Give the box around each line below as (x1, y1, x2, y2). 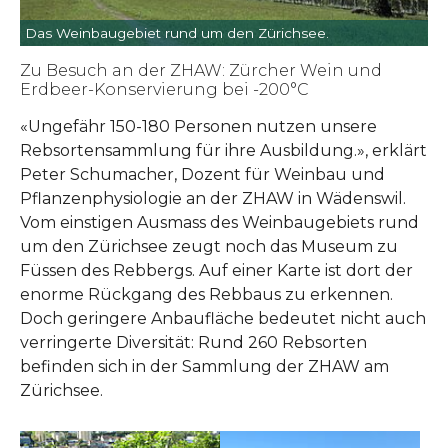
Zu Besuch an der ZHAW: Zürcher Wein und (20, 61, 382, 81)
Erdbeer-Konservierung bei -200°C (20, 80, 309, 100)
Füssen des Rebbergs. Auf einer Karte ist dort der (20, 261, 413, 281)
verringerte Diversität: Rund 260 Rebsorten (20, 333, 367, 353)
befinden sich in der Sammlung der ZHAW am (20, 357, 389, 377)
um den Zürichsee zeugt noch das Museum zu (20, 237, 398, 257)
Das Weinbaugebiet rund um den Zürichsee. (25, 25, 329, 42)
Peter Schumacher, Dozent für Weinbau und (20, 165, 385, 185)
